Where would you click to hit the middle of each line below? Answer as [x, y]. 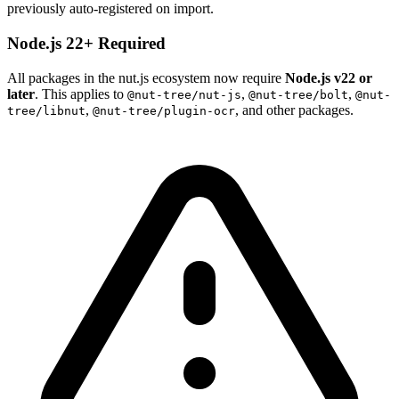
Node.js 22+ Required [86, 44]
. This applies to [81, 94]
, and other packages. [294, 110]
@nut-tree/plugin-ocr [164, 110]
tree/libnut [46, 110]
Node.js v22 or [329, 77]
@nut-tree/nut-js [184, 94]
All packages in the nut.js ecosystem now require [146, 77]
